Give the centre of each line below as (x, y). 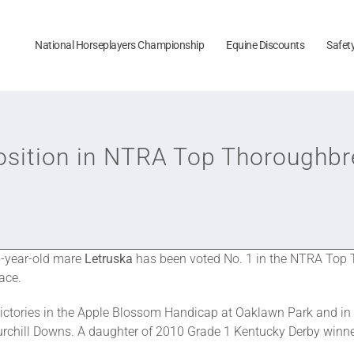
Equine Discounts (265, 45)
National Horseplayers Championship (120, 45)
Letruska (109, 259)
